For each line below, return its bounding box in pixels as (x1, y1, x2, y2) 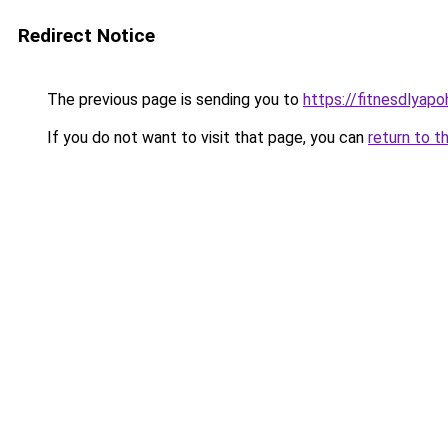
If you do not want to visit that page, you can (43, 128, 368, 147)
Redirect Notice (18, 24, 155, 47)
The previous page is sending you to (43, 90, 303, 109)
